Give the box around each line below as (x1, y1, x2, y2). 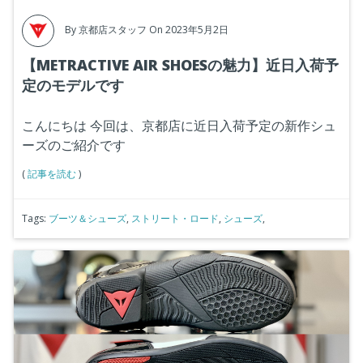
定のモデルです (22, 75, 124, 95)
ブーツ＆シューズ (49, 211, 126, 225)
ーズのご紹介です (22, 136, 126, 154)
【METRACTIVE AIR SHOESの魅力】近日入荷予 (22, 55, 339, 75)
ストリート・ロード (131, 211, 219, 225)
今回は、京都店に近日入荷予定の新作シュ (90, 117, 336, 135)
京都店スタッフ (79, 23, 147, 37)
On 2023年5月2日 (149, 23, 228, 37)
